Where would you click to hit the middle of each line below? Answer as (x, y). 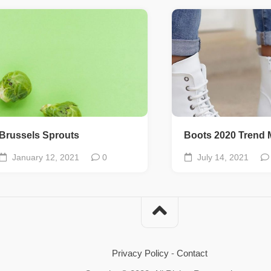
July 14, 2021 (222, 157)
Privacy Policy (140, 253)
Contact (192, 253)
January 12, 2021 (44, 157)
